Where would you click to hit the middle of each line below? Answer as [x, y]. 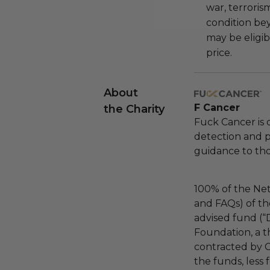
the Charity [134, 109]
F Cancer [217, 108]
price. [219, 53]
